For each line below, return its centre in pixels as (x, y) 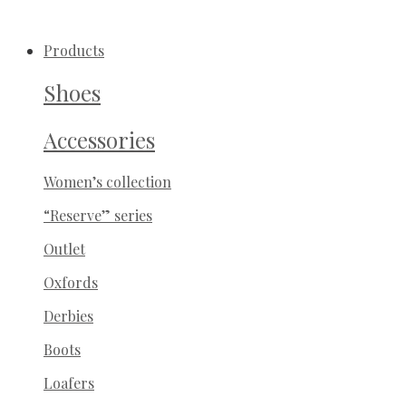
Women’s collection (107, 181)
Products (74, 50)
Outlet (64, 248)
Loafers (69, 382)
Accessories (99, 139)
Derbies (68, 315)
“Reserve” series (98, 215)
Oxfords (71, 282)
